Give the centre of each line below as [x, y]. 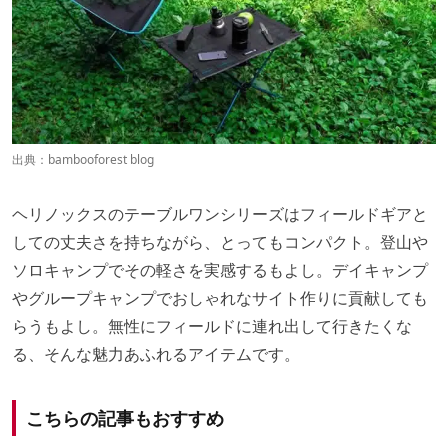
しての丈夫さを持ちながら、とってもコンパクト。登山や [220, 241]
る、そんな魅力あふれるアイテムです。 [156, 353]
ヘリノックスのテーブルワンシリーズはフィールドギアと [220, 213]
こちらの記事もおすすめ [125, 417]
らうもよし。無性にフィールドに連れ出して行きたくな [212, 325]
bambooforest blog [101, 159]
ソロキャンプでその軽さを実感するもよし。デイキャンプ [220, 269]
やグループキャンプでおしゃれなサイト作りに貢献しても [220, 297]
